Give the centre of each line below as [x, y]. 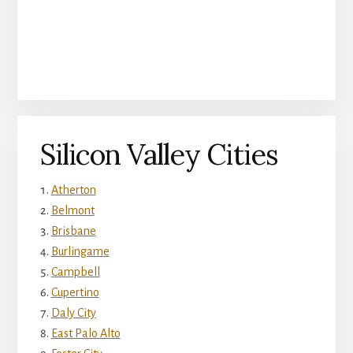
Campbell [75, 272]
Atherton [73, 190]
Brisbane [73, 231]
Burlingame [80, 252]
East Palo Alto [85, 334]
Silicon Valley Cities [159, 155]
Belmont [72, 211]
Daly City [73, 313]
